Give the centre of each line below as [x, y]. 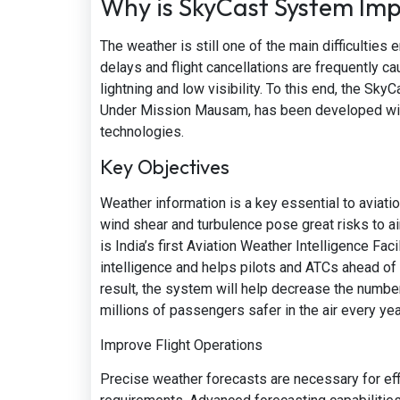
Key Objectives [165, 167]
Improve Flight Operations [181, 345]
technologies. [142, 131]
